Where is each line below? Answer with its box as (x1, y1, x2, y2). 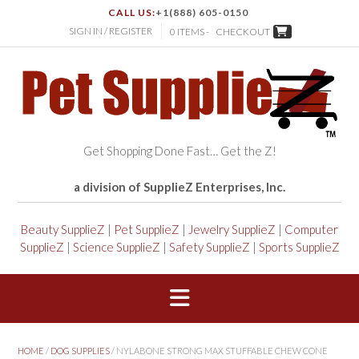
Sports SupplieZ (258, 240, 340, 255)
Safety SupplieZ (168, 240, 250, 255)
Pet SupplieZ (114, 222, 179, 237)
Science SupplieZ (72, 240, 160, 255)
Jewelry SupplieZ (188, 222, 276, 237)
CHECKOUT (216, 26, 270, 38)
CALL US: (108, 6, 155, 19)
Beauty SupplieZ (21, 222, 105, 237)
